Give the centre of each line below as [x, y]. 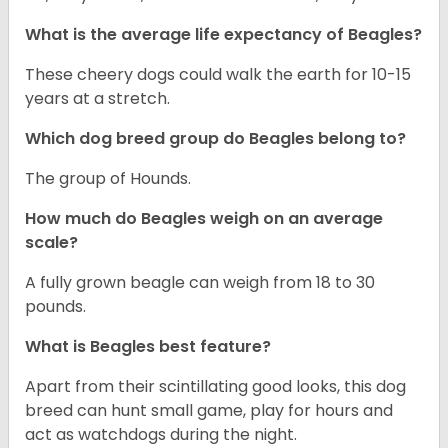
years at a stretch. [97, 99]
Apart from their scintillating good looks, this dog [215, 387]
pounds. [55, 307]
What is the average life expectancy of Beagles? [223, 35]
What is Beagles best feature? [148, 347]
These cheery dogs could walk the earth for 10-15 [218, 75]
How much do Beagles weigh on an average [204, 219]
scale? [51, 243]
